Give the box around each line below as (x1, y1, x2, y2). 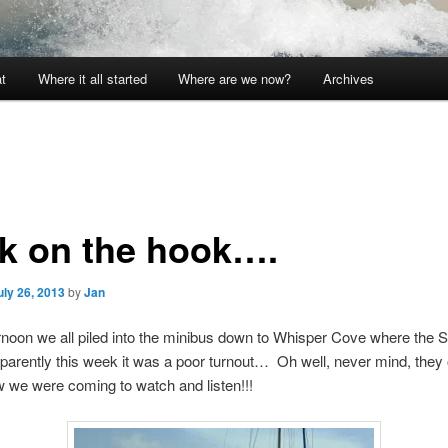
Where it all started (37, 68, 147, 88)
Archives (322, 68, 374, 88)
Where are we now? (178, 68, 292, 88)
